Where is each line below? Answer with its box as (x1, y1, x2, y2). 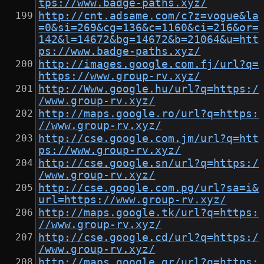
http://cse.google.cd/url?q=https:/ (38, 232, 259, 244)
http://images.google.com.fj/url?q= (38, 58, 259, 71)
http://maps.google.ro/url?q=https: (38, 108, 259, 120)
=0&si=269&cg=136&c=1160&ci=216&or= (38, 22, 259, 34)
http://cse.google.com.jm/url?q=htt (38, 133, 259, 145)
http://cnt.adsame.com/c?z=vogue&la (38, 10, 259, 22)
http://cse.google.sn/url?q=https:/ (38, 157, 259, 170)
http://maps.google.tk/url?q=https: (38, 207, 259, 219)
